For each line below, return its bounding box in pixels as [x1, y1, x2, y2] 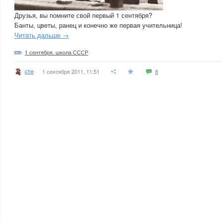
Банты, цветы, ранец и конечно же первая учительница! [14, 20, 182, 30]
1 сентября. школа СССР [25, 48, 88, 56]
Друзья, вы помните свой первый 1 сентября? [14, 10, 152, 20]
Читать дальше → [14, 30, 69, 40]
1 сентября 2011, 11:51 [42, 67, 100, 75]
